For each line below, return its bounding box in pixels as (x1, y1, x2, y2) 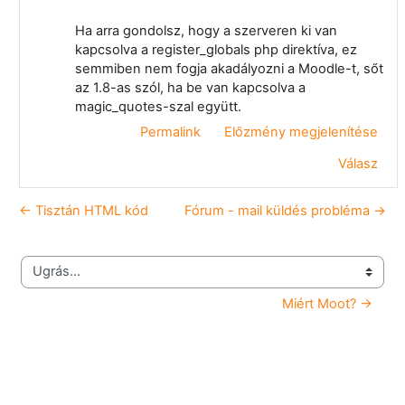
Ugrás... (20, 271, 68, 288)
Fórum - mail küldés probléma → (184, 202, 386, 219)
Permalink (140, 123, 201, 140)
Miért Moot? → (282, 295, 372, 312)
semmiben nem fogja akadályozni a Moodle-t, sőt (74, 60, 383, 77)
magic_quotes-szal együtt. (74, 98, 241, 115)
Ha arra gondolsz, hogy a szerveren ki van (74, 22, 337, 39)
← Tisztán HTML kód (19, 202, 148, 219)
